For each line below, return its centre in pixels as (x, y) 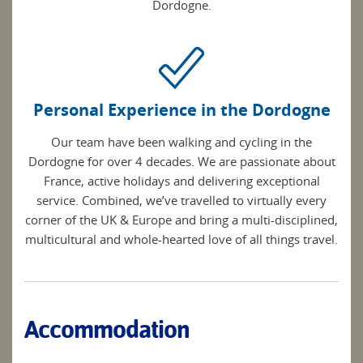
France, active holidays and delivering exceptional (181, 181)
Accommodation (107, 329)
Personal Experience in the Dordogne (181, 110)
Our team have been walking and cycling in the (181, 142)
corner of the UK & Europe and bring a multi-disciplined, (181, 220)
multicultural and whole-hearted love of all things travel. (181, 239)
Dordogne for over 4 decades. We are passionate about (181, 161)
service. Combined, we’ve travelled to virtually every (181, 200)
